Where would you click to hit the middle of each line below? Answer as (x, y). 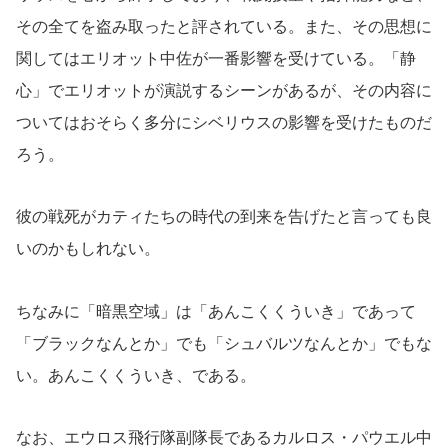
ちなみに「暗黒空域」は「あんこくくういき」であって (216, 311)
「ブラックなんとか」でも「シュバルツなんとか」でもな (224, 343)
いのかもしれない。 (88, 249)
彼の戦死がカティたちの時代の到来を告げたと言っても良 (224, 217)
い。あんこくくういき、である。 (136, 375)
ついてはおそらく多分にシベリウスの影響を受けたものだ (224, 122)
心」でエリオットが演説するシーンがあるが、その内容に (224, 90)
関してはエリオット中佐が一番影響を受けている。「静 (216, 58)
